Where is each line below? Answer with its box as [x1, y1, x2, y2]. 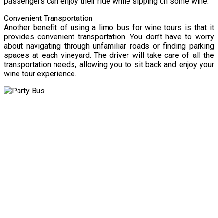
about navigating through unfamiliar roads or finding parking [4, 41, 214, 51]
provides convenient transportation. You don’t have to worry [4, 32, 214, 41]
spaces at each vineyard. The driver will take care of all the [4, 50, 214, 60]
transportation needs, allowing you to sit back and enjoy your [4, 59, 214, 69]
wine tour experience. [4, 69, 76, 78]
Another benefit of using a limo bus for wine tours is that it [4, 22, 214, 32]
